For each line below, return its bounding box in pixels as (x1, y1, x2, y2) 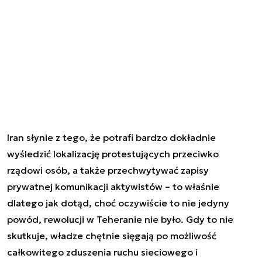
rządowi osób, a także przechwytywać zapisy (7, 164, 209, 177)
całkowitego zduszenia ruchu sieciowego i (7, 246, 198, 258)
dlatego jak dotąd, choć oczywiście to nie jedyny (7, 197, 229, 209)
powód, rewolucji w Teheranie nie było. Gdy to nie (7, 213, 233, 226)
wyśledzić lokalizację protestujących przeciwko (7, 148, 219, 160)
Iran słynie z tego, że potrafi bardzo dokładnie (7, 132, 216, 144)
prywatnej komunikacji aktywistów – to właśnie (7, 181, 219, 193)
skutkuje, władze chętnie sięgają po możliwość (7, 230, 216, 242)
